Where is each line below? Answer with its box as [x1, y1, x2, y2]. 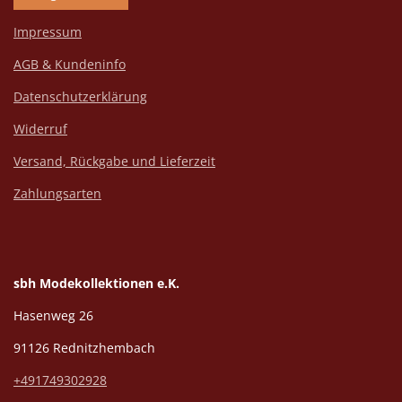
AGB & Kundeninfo [13, 56, 126, 74]
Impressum [13, 23, 82, 41]
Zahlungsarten [13, 185, 101, 203]
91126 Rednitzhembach [13, 339, 155, 357]
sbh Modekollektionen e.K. [13, 275, 179, 293]
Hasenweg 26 [13, 307, 93, 325]
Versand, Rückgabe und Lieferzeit [13, 153, 215, 170]
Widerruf [13, 120, 67, 138]
